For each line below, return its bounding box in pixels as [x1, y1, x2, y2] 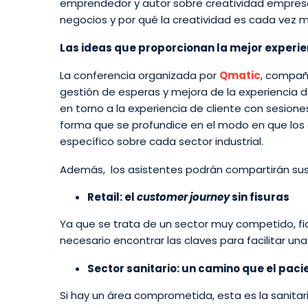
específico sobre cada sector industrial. [60, 134, 263, 149]
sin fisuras [230, 190, 289, 205]
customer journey [137, 190, 230, 205]
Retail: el [87, 190, 137, 205]
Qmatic [219, 68, 261, 83]
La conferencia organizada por [60, 68, 219, 83]
